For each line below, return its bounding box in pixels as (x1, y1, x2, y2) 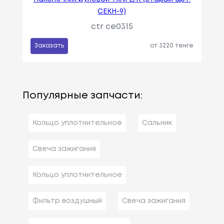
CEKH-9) (97, 8, 126, 14)
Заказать (34, 42, 64, 48)
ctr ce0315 (90, 22, 133, 30)
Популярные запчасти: (22, 90, 142, 100)
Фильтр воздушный (32, 197, 102, 204)
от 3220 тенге (150, 42, 194, 48)
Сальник (141, 119, 172, 126)
